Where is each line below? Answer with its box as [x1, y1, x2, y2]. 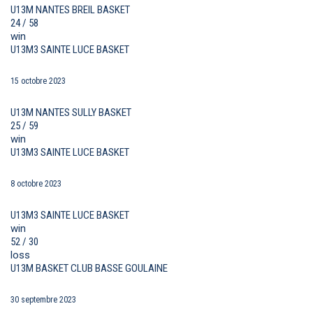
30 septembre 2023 [10, 295, 76, 305]
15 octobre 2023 [10, 76, 66, 87]
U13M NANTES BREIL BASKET [10, 3, 130, 17]
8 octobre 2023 [10, 179, 61, 189]
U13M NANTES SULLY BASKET [10, 106, 131, 119]
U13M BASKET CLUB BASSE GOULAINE [10, 262, 168, 275]
